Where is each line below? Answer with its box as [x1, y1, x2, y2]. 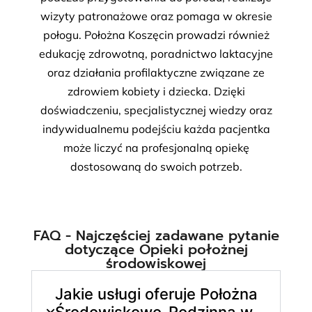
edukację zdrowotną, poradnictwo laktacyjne [39, 47, 273, 61]
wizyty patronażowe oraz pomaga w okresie [40, 9, 272, 24]
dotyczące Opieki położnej [64, 238, 248, 260]
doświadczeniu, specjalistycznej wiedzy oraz [40, 103, 272, 118]
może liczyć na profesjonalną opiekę [63, 141, 249, 155]
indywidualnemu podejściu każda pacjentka [42, 122, 270, 136]
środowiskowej [106, 252, 206, 274]
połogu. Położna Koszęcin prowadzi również [42, 28, 270, 42]
